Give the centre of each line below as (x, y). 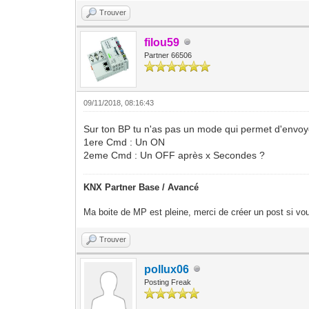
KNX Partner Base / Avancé (141, 187)
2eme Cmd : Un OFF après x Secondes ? (175, 155)
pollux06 (167, 269)
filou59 (162, 42)
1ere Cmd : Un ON (124, 142)
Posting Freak (168, 282)
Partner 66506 (168, 55)
